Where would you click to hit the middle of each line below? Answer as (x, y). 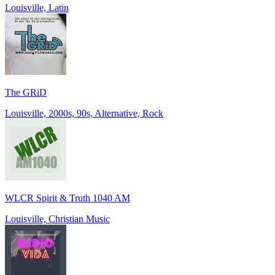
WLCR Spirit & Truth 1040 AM (68, 198)
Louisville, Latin (37, 7)
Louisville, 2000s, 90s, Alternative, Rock (84, 113)
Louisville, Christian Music (57, 219)
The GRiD (26, 92)
